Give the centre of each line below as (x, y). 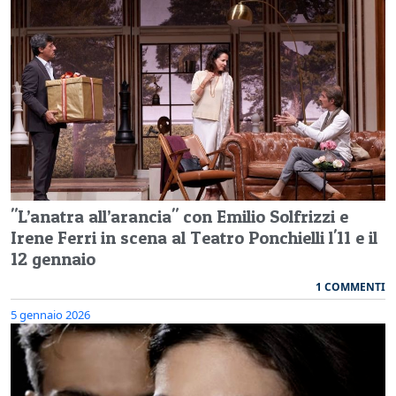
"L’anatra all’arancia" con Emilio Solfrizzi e (179, 216)
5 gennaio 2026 (50, 314)
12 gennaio (53, 259)
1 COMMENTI (350, 286)
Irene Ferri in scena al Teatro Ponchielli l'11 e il (194, 237)
